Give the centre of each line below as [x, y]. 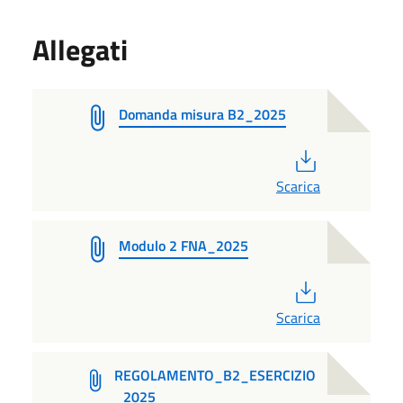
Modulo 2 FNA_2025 [184, 245]
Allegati [80, 49]
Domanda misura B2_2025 [202, 114]
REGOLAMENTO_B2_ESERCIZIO [215, 375]
